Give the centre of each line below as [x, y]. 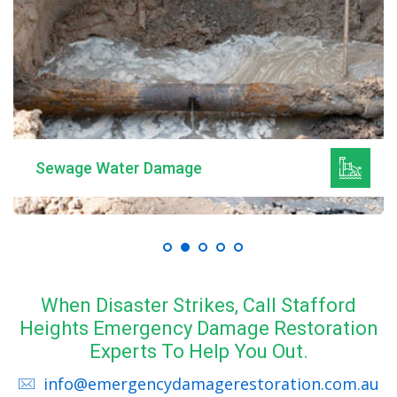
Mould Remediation [105, 167]
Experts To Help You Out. [198, 352]
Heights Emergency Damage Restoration [198, 329]
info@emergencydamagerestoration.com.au [211, 384]
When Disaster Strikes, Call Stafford [198, 306]
